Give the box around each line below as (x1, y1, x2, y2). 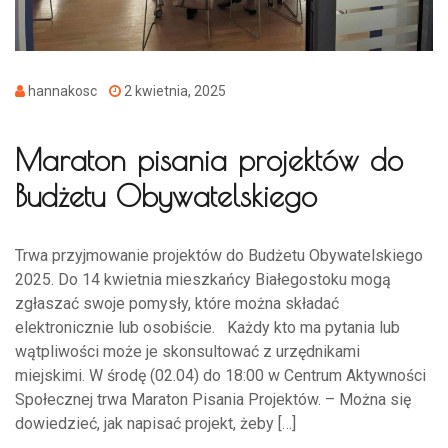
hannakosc (25, 82, 109, 99)
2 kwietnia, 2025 (121, 82, 226, 99)
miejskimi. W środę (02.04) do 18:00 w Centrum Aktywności (15, 365, 426, 385)
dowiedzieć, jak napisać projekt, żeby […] (15, 413, 296, 433)
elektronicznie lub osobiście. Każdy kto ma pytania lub (15, 317, 400, 337)
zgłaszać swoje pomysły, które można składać (15, 293, 339, 313)
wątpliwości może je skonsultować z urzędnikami (15, 341, 360, 361)
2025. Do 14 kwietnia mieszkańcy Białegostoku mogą (15, 269, 391, 289)
